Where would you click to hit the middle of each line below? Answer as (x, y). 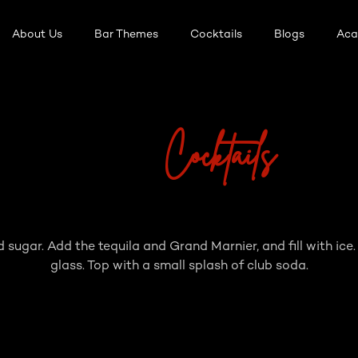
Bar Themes (127, 34)
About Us (38, 34)
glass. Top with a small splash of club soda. (179, 267)
